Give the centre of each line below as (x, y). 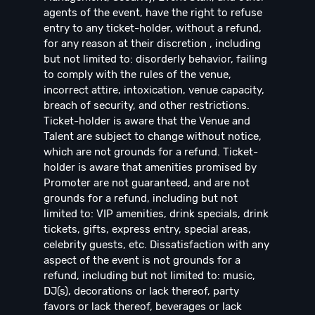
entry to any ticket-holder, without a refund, (153, 28)
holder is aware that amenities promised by (150, 168)
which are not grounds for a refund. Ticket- (151, 152)
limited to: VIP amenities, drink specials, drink (156, 214)
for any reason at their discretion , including (152, 44)
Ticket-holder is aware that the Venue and (147, 121)
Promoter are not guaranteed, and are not (147, 183)
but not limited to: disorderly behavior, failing (155, 59)
